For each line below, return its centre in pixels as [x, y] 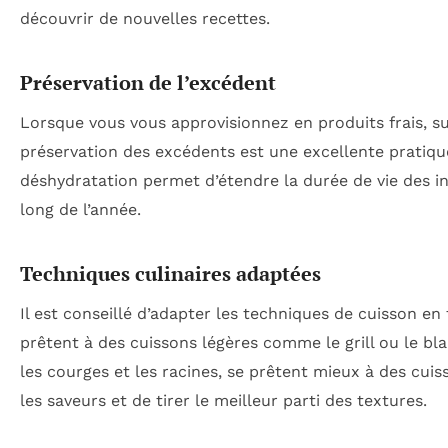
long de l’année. [80, 210]
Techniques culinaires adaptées [170, 274]
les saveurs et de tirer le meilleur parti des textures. [223, 401]
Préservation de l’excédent [148, 83]
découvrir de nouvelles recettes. [145, 19]
